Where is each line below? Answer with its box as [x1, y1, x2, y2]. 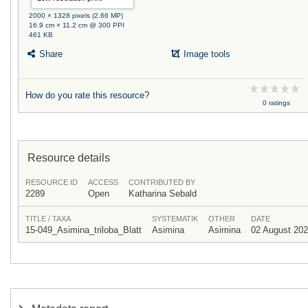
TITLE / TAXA [25, 214, 71, 223]
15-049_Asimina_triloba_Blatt [25, 225, 142, 236]
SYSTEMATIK [152, 214, 198, 223]
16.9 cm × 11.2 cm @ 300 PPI [29, 21, 125, 29]
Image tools [181, 49, 231, 60]
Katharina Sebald [129, 188, 197, 199]
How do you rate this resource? [25, 90, 149, 101]
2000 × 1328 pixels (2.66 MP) [29, 11, 124, 19]
